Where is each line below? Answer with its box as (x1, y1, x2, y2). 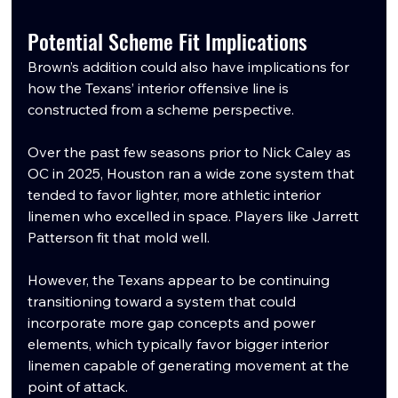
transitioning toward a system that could (28, 291, 300, 310)
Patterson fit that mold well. (28, 227, 211, 246)
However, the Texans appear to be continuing (28, 270, 334, 289)
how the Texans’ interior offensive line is (28, 78, 293, 97)
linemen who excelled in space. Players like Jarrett (28, 206, 363, 225)
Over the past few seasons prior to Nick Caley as (28, 142, 355, 161)
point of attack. (28, 377, 129, 395)
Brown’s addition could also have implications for (28, 57, 354, 76)
